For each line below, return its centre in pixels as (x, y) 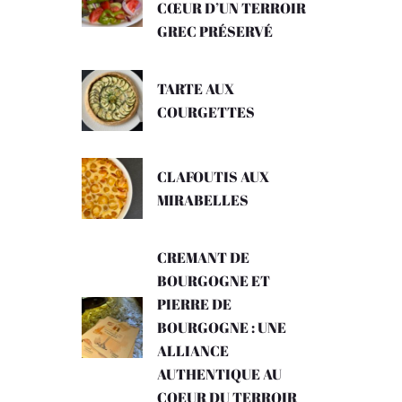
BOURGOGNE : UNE (222, 328)
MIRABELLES (203, 201)
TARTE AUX (196, 89)
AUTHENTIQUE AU (219, 375)
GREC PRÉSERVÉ (215, 32)
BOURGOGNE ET (214, 281)
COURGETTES (206, 113)
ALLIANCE (193, 351)
